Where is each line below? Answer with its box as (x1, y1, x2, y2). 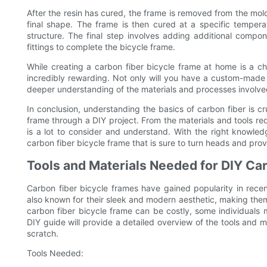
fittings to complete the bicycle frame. (27, 42, 175, 52)
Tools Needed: (27, 248, 83, 259)
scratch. (27, 228, 58, 239)
